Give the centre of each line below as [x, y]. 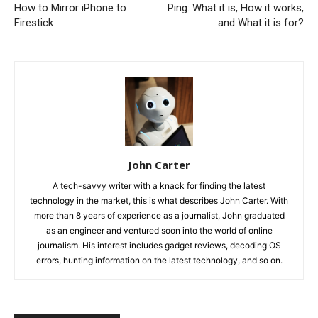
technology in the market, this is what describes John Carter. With [159, 200]
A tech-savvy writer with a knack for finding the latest [159, 185]
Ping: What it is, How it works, [236, 8]
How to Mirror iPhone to [70, 8]
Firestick [34, 23]
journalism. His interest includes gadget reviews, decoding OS [159, 245]
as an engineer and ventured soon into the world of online [159, 230]
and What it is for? [261, 23]
